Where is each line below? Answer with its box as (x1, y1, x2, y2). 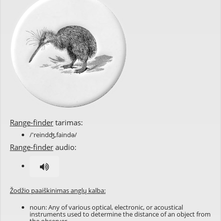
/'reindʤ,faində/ (30, 130, 77, 139)
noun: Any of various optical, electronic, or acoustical (30, 203, 183, 212)
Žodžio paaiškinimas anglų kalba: (10, 186, 106, 195)
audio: (53, 142, 76, 152)
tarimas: (53, 117, 83, 127)
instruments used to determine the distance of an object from (30, 210, 211, 219)
